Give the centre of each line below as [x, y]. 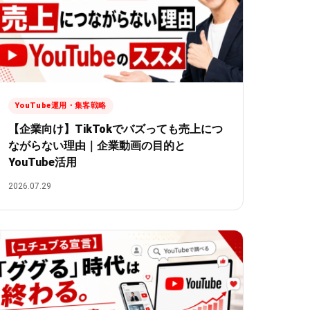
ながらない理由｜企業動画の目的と [97, 146]
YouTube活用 [42, 163]
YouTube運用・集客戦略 [61, 106]
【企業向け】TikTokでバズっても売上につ [115, 129]
